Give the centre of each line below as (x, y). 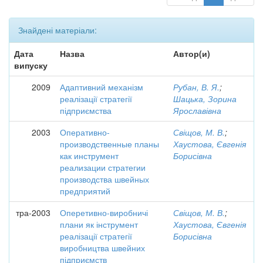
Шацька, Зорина (205, 99)
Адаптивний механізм (102, 87)
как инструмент (89, 156)
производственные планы (109, 144)
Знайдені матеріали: (58, 30)
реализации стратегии (103, 167)
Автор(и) (192, 53)
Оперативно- (85, 132)
